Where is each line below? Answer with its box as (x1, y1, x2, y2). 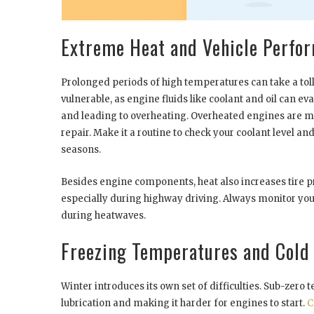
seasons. (61, 144, 101, 156)
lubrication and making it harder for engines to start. (61, 297, 307, 310)
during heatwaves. (61, 210, 146, 222)
